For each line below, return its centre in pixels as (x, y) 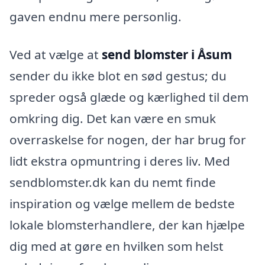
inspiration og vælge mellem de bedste (122, 203)
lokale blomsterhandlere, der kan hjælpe (127, 224)
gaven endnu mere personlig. (96, 17)
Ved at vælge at (56, 54)
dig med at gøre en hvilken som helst (117, 246)
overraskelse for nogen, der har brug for (128, 139)
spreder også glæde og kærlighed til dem (129, 97)
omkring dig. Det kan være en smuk (113, 118)
